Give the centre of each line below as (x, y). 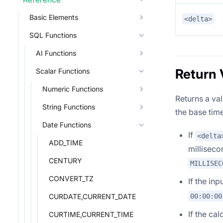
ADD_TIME (66, 143)
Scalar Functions (63, 71)
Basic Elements (54, 17)
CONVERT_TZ (71, 178)
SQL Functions (53, 35)
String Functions (69, 107)
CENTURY (65, 161)
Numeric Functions (73, 89)
